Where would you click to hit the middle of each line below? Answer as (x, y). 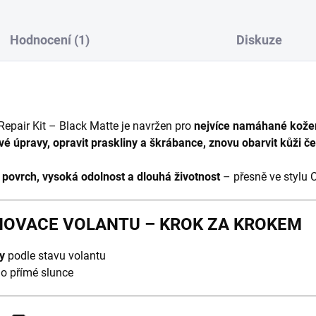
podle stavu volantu (55, 255)
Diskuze (260, 40)
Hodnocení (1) (49, 40)
